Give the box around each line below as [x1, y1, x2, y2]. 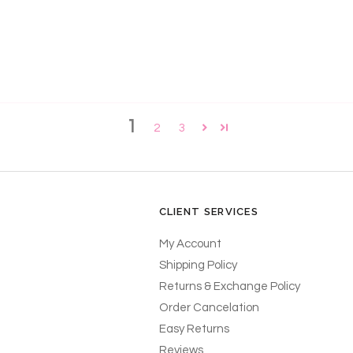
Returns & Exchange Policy [158, 281, 300, 292]
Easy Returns [158, 323, 229, 335]
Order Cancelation [158, 302, 259, 314]
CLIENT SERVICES [158, 206, 258, 217]
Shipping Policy [158, 259, 237, 271]
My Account [158, 238, 221, 250]
